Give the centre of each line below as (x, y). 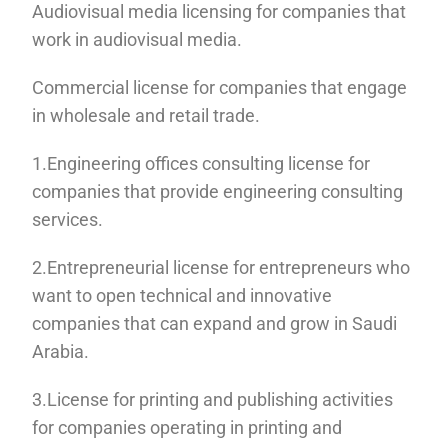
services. (68, 219)
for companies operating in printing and (187, 427)
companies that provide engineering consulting (218, 191)
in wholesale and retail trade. (146, 115)
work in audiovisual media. (137, 39)
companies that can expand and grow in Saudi (215, 323)
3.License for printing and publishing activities (213, 399)
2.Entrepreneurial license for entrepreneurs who (221, 267)
